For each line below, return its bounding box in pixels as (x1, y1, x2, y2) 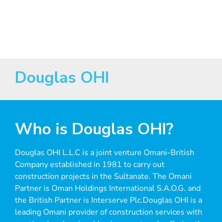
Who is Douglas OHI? (15, 118, 173, 140)
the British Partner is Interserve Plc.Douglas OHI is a (15, 195, 202, 206)
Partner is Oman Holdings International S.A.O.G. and (15, 183, 201, 194)
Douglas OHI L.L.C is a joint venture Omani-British (15, 147, 194, 159)
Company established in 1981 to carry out (15, 159, 165, 170)
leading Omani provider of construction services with (15, 207, 202, 218)
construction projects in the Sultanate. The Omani (15, 171, 192, 182)
